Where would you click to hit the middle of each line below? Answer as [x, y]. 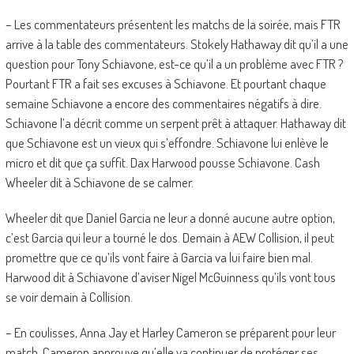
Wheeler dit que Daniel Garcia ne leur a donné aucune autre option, [170, 218]
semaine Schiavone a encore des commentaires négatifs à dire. [163, 104]
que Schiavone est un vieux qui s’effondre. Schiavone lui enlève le [167, 143]
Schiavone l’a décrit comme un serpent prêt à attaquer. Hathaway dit [175, 123]
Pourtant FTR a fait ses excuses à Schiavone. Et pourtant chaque [166, 84]
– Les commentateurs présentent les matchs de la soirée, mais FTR [173, 24]
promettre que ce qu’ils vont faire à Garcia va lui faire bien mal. [159, 258]
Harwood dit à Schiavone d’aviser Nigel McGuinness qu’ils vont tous [170, 277]
